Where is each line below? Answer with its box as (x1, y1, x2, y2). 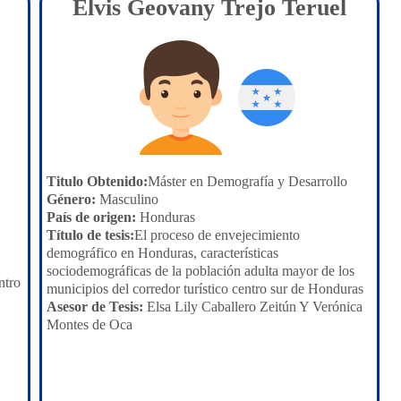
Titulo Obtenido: (47, 174, 148, 189)
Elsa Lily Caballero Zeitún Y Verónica (143, 299, 363, 314)
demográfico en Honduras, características (47, 245, 278, 260)
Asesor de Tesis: (47, 299, 143, 314)
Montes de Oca (47, 317, 132, 332)
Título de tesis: (47, 227, 134, 243)
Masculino (96, 192, 158, 207)
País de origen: (47, 209, 136, 225)
